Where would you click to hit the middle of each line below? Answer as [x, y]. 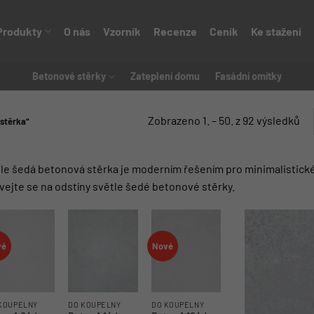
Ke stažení [276, 31]
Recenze [175, 31]
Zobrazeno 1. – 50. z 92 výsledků [224, 120]
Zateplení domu [165, 76]
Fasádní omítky [249, 76]
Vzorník [122, 31]
